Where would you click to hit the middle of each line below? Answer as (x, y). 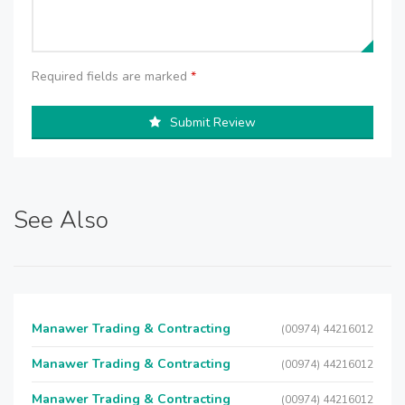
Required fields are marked (111, 76)
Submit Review (213, 122)
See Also (61, 220)
